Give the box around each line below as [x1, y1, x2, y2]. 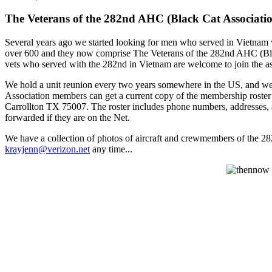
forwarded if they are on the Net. [5, 112, 130, 123]
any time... [90, 144, 132, 155]
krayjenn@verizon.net [5, 144, 90, 155]
